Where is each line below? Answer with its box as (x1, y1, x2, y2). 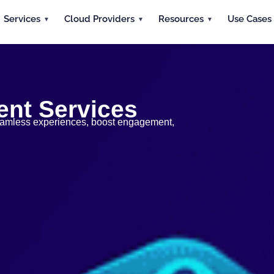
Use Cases (227, 13, 272, 24)
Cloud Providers (64, 13, 135, 24)
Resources (158, 13, 204, 24)
